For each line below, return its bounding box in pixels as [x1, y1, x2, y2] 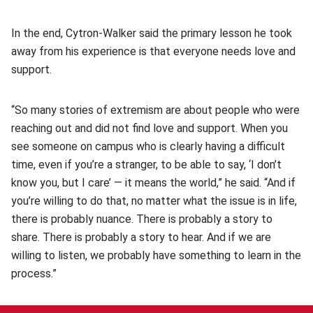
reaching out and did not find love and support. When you [11, 121, 288, 135]
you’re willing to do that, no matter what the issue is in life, [11, 194, 297, 208]
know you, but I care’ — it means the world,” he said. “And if [11, 175, 296, 189]
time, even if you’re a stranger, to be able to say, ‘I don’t [11, 157, 282, 171]
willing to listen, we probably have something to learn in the [11, 248, 301, 262]
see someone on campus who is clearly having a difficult [11, 139, 285, 153]
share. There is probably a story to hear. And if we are [11, 230, 271, 244]
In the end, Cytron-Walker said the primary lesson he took [11, 26, 292, 40]
